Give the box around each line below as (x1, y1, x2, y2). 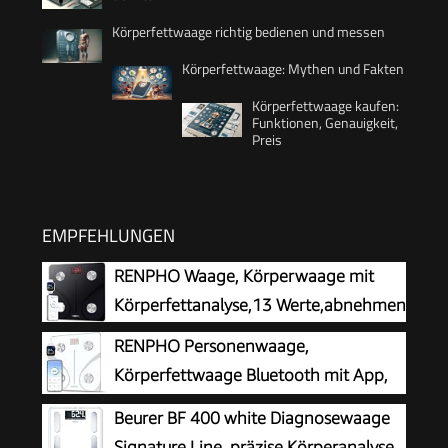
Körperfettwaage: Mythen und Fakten (182, 57, 404, 79)
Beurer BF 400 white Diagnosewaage (114, 407, 390, 428)
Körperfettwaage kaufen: (252, 94, 399, 116)
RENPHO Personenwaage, (114, 335, 309, 356)
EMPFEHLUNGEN (42, 221, 175, 249)
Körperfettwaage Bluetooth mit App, (114, 364, 388, 385)
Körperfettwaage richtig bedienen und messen (112, 20, 385, 42)
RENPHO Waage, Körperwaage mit (114, 265, 374, 286)
